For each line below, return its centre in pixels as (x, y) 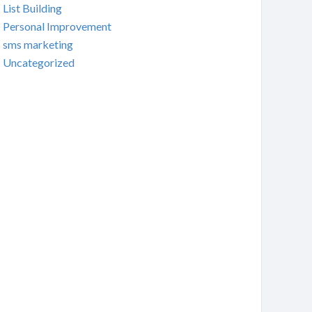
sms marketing (38, 45)
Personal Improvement (57, 26)
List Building (32, 8)
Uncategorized (38, 63)
